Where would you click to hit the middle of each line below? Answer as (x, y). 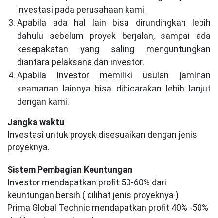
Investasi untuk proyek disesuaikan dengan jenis (102, 135)
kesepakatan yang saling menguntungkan (114, 49)
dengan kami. (43, 101)
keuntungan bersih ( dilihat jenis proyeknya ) (93, 195)
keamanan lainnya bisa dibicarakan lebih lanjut (114, 88)
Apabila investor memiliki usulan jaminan (114, 75)
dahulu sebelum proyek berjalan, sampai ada (114, 36)
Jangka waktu (36, 122)
